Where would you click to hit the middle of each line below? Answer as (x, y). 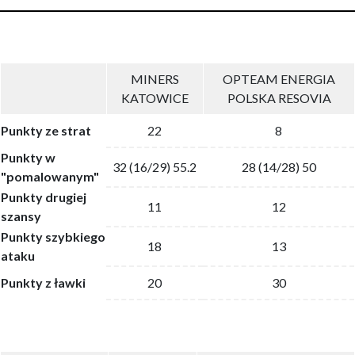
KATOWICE (155, 98)
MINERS (155, 79)
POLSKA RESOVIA (279, 98)
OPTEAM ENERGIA (279, 79)
